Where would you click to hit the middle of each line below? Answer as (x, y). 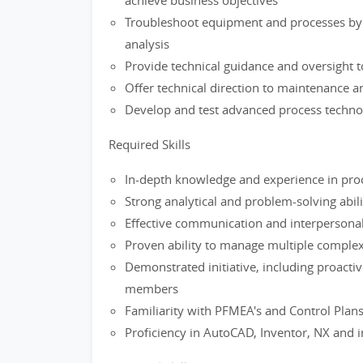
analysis (147, 44)
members (152, 288)
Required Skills (149, 144)
